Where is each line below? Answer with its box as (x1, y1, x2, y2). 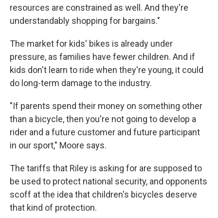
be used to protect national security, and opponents (10, 176, 207, 186)
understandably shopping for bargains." (10, 16, 160, 26)
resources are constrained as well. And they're (10, 2, 188, 13)
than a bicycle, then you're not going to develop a (10, 114, 196, 124)
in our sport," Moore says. (10, 140, 107, 150)
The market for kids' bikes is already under (10, 38, 173, 49)
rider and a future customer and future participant (10, 127, 200, 137)
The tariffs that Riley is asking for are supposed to (10, 163, 202, 173)
